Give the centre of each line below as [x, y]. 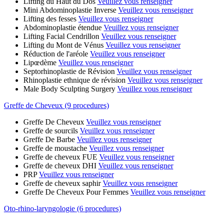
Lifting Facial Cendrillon [61, 36]
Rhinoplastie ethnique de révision [74, 80]
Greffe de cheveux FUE [60, 157]
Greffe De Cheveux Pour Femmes [76, 192]
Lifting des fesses [50, 18]
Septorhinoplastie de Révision [69, 71]
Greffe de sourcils [51, 130]
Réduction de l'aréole [56, 54]
